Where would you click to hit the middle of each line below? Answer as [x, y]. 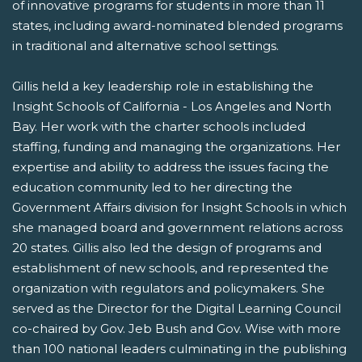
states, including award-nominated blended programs [177, 26]
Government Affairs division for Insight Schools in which [179, 208]
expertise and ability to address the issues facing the [170, 167]
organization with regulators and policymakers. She [168, 288]
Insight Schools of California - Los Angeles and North [172, 107]
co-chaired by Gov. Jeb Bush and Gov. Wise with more [177, 329]
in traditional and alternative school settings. [145, 46]
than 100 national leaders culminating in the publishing [179, 349]
